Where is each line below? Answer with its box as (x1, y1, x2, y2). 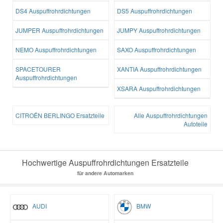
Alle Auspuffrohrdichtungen (134, 111, 208, 120)
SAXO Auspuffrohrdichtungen (117, 45, 196, 54)
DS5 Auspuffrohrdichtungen (117, 6, 192, 15)
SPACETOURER (15, 65, 61, 74)
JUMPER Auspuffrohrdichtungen (15, 26, 104, 35)
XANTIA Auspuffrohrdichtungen (117, 65, 202, 74)
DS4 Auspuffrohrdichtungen (15, 6, 91, 15)
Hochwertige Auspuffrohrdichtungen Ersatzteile (21, 157, 189, 169)
